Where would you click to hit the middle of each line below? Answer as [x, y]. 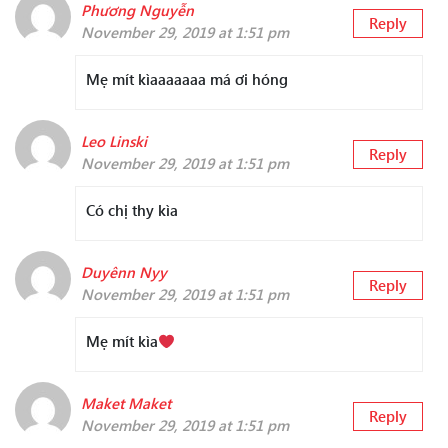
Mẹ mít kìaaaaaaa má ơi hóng [187, 79]
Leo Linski [114, 141]
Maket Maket [126, 403]
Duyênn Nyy [124, 272]
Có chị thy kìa [132, 210]
